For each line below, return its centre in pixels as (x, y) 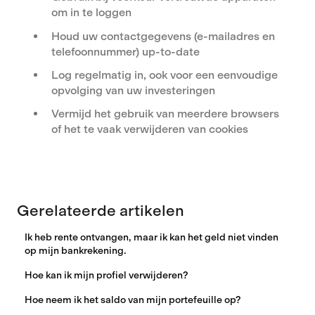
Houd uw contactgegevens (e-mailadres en (163, 36)
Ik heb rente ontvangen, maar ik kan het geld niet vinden (152, 238)
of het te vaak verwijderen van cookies (150, 129)
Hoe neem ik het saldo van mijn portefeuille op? (133, 300)
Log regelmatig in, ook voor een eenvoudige (165, 75)
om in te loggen (91, 13)
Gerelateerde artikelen (101, 211)
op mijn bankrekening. (76, 251)
